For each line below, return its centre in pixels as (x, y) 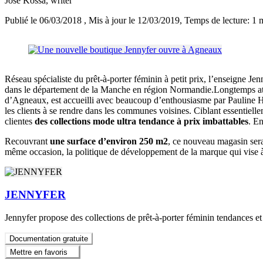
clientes (20, 122)
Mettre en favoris (39, 252)
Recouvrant (27, 141)
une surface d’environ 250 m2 (109, 141)
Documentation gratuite (49, 238)
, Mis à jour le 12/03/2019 (132, 21)
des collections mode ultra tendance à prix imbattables (141, 122)
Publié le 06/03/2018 (44, 21)
